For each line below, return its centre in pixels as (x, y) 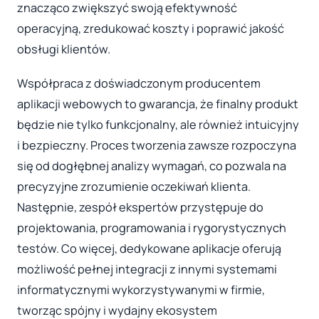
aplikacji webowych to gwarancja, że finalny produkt (158, 104)
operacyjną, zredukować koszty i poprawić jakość (151, 28)
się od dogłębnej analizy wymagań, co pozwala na (152, 166)
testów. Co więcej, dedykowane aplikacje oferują (149, 248)
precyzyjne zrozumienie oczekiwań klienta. (134, 186)
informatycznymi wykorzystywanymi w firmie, (141, 289)
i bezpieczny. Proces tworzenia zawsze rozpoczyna (157, 145)
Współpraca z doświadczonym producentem (139, 83)
